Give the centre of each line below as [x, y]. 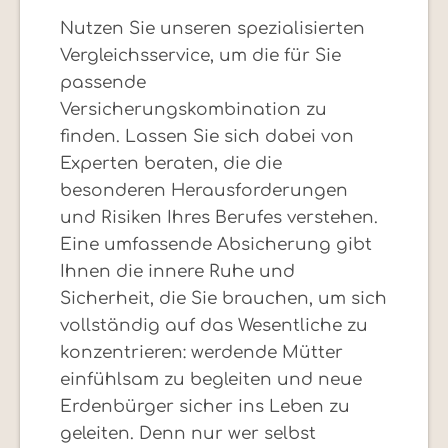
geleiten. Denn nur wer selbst [188, 434]
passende [103, 83]
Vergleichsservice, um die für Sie [200, 56]
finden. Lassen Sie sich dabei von [207, 137]
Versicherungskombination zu [193, 110]
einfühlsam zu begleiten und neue [211, 380]
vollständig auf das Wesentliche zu [214, 326]
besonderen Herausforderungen [204, 191]
